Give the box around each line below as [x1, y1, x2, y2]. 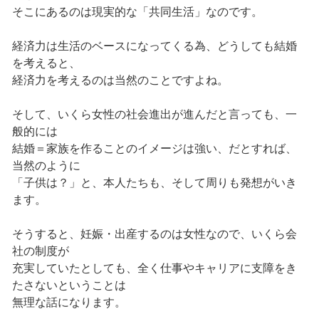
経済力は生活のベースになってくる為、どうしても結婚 [11, 40, 297, 53]
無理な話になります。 [11, 296, 126, 309]
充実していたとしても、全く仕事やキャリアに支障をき [11, 262, 297, 275]
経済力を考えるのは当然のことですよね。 [11, 74, 229, 87]
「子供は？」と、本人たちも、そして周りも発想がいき [11, 177, 297, 189]
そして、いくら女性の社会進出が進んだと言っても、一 [11, 108, 297, 121]
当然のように [11, 159, 80, 172]
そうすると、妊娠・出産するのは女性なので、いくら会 [11, 228, 297, 241]
